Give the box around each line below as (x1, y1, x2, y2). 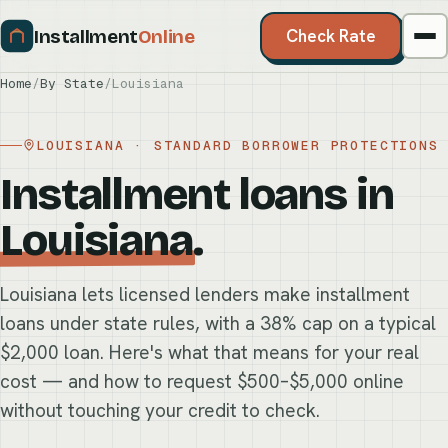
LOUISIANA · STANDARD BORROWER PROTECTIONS (36, 136, 439, 154)
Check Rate (286, 24, 376, 47)
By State (40, 75, 104, 92)
